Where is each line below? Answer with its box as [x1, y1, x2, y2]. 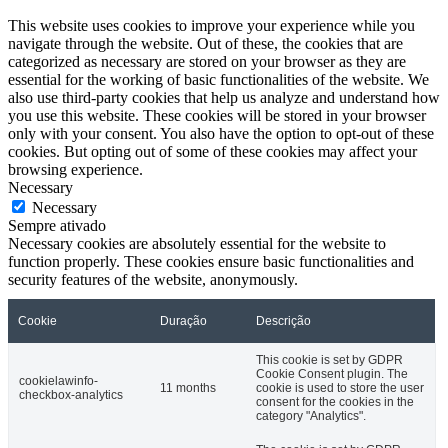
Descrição [256, 313, 311, 328]
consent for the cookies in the [256, 394, 414, 409]
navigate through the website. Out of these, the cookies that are [8, 34, 403, 52]
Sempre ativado [8, 216, 106, 234]
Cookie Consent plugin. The [256, 366, 408, 381]
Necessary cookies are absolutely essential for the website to [8, 234, 386, 252]
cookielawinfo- [19, 373, 98, 388]
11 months [160, 380, 216, 395]
